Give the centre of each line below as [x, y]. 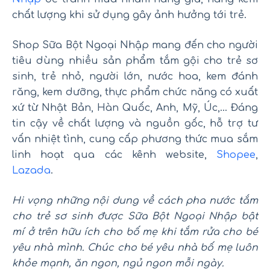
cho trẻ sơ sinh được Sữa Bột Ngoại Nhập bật [135, 217]
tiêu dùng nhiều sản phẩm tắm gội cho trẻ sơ [135, 61]
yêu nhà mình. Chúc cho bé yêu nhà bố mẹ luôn [135, 248]
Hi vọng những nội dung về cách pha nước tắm [135, 201]
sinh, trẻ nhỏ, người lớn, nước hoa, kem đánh [135, 77]
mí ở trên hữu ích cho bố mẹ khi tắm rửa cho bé [135, 232]
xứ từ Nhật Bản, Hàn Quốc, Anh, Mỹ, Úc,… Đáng [135, 108]
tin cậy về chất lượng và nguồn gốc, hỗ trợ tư [135, 124]
